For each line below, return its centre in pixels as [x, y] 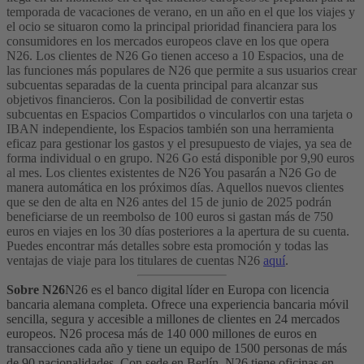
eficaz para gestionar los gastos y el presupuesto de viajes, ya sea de [179, 144]
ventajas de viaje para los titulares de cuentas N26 [135, 261]
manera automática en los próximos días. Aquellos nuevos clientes [175, 188]
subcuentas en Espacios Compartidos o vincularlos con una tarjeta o [180, 115]
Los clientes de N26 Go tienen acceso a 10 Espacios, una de [190, 56]
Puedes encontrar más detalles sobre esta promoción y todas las [167, 246]
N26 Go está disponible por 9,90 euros [255, 158]
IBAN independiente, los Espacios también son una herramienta [170, 129]
